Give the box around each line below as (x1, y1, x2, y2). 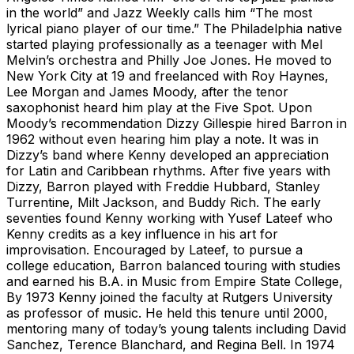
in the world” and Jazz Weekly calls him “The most (6, 4, 312, 21)
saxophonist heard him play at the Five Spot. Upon (6, 99, 312, 115)
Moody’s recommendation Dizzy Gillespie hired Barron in (6, 115, 347, 131)
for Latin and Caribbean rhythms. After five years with (6, 162, 330, 179)
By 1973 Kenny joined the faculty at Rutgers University (6, 288, 333, 305)
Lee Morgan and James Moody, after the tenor (6, 83, 288, 100)
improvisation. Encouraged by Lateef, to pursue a (6, 241, 303, 258)
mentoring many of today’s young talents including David (6, 320, 346, 337)
